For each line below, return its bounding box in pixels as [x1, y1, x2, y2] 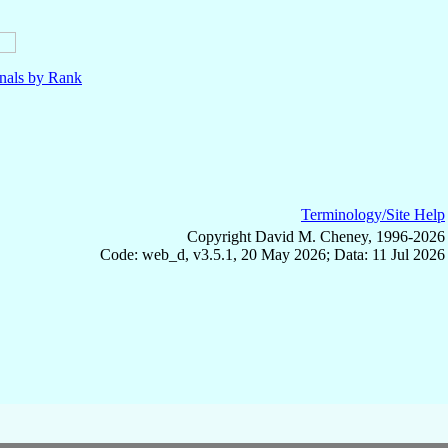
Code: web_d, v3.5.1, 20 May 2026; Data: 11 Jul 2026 [100, 246, 445, 264]
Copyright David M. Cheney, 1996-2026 [187, 228, 445, 246]
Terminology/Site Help [301, 206, 445, 224]
